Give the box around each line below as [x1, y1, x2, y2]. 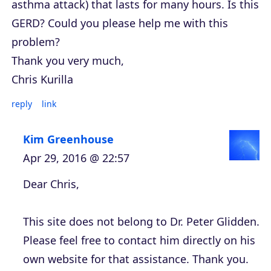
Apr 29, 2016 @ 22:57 [23, 151, 129, 166]
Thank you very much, [11, 53, 124, 68]
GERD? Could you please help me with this [11, 16, 228, 31]
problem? [11, 34, 60, 50]
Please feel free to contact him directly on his [23, 233, 255, 248]
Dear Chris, [23, 177, 79, 192]
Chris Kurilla [11, 72, 73, 87]
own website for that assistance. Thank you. [23, 252, 249, 267]
